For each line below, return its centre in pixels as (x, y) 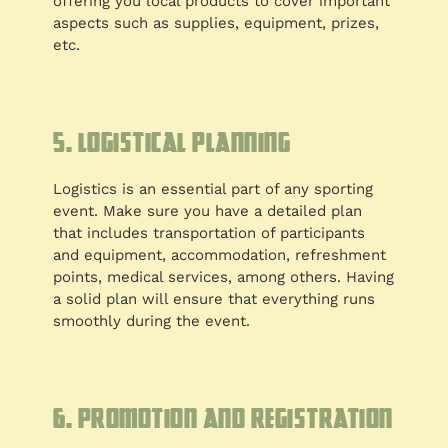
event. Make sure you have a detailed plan (208, 211)
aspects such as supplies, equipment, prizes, (216, 23)
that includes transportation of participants (209, 233)
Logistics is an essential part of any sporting (213, 189)
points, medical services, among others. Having (224, 277)
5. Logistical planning (172, 142)
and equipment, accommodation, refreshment (220, 255)
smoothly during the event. (152, 321)
